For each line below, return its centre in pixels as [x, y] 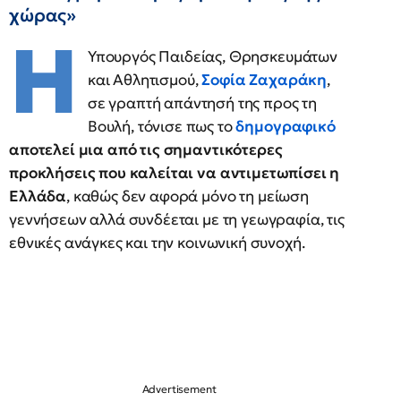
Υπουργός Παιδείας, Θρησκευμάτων [212, 56]
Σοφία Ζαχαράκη [264, 80]
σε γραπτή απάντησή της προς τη [202, 103]
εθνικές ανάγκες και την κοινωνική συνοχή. [159, 243]
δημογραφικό [286, 126]
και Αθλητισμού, [145, 80]
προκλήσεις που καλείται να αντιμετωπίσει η [175, 173]
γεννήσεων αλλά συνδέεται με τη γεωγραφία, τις [177, 219]
